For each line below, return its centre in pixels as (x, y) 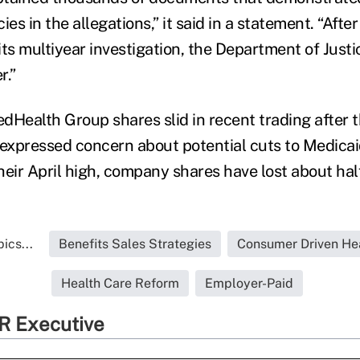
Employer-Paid (249, 283)
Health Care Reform (120, 283)
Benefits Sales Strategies (135, 244)
